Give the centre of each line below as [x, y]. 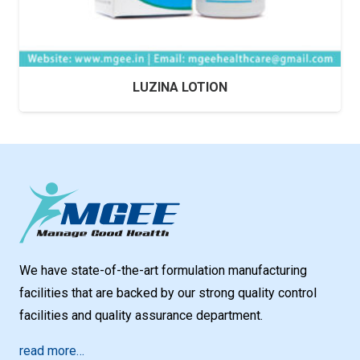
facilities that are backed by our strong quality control [168, 293]
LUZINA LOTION [180, 87]
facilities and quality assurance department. [141, 316]
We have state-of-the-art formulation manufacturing [163, 271]
